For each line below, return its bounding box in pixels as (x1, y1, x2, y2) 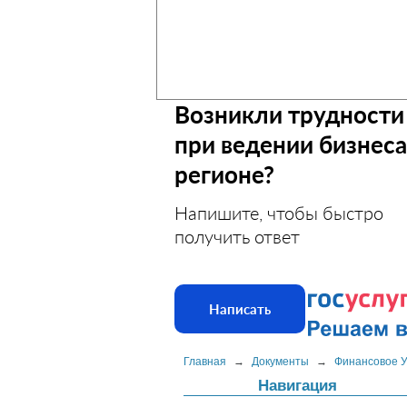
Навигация (257, 377, 337, 394)
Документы (252, 355, 309, 368)
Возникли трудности (174, 100, 404, 129)
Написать (209, 301, 271, 317)
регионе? (174, 160, 274, 189)
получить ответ (174, 225, 300, 247)
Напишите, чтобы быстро (174, 202, 383, 223)
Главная (184, 355, 226, 368)
